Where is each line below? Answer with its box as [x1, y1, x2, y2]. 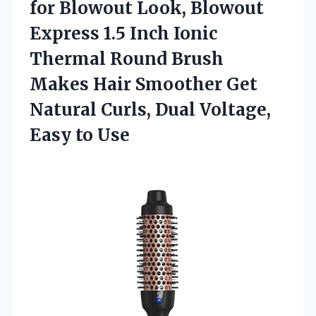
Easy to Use [30, 123, 130, 146]
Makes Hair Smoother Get [30, 73, 257, 95]
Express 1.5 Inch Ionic [30, 22, 217, 44]
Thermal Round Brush [30, 47, 224, 70]
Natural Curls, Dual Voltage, [30, 98, 271, 121]
